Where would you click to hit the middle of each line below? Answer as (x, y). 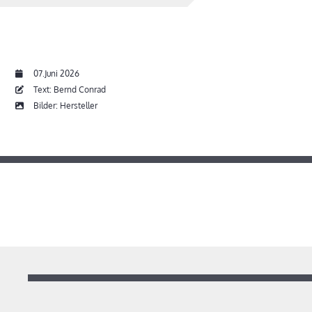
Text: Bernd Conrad (69, 90)
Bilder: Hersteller (64, 106)
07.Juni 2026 (56, 74)
